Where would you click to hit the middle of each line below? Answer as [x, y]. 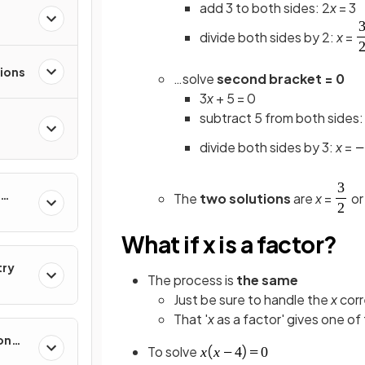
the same [267, 280]
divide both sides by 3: [268, 147]
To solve [174, 352]
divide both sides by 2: [268, 37]
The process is [192, 280]
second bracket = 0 [281, 79]
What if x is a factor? [229, 244]
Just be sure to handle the [252, 299]
